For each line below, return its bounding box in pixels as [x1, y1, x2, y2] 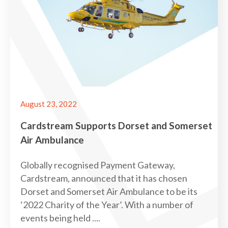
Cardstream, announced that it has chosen [20, 172, 187, 184]
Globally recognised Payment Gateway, [20, 159, 175, 170]
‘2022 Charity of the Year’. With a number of [20, 198, 193, 210]
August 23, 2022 [20, 99, 77, 108]
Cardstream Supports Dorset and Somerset [20, 119, 212, 131]
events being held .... [20, 212, 100, 223]
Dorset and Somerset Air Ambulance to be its [20, 185, 197, 197]
